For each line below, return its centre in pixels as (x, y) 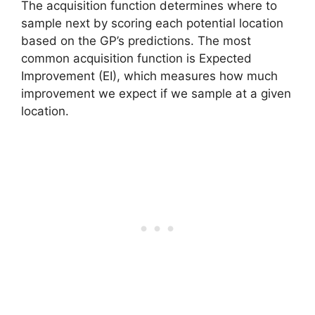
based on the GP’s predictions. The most (136, 41)
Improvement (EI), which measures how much (149, 76)
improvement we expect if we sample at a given (156, 94)
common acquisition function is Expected (136, 58)
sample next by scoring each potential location (152, 23)
